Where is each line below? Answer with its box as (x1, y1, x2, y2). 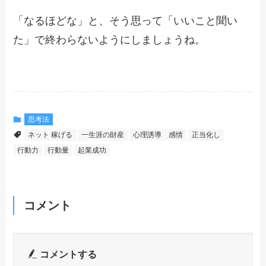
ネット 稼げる (28, 130, 73, 139)
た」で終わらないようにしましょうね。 (13, 33, 206, 46)
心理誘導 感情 (133, 130, 183, 139)
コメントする (37, 249, 97, 260)
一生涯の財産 (81, 130, 125, 139)
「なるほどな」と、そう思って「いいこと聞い (13, 14, 238, 27)
